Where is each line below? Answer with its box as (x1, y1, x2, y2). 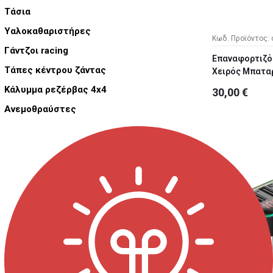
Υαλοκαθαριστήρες (4, 26, 91, 37)
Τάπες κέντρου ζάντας (4, 65, 106, 76)
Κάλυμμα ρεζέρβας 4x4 (4, 84, 107, 96)
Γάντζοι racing (4, 45, 68, 57)
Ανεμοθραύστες (4, 104, 76, 115)
